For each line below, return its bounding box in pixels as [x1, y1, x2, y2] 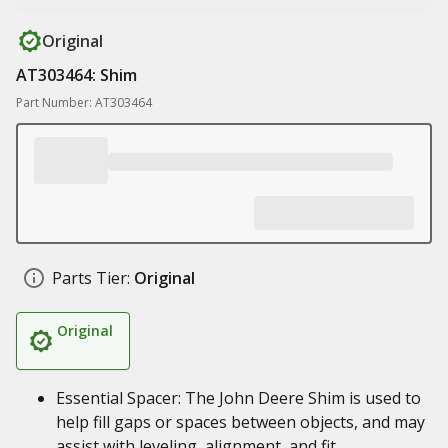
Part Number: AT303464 [16, 94, 152, 111]
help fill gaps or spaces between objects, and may [56, 411, 425, 433]
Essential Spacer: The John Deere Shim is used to [56, 387, 421, 409]
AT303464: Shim [16, 64, 137, 86]
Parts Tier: [52, 267, 130, 289]
